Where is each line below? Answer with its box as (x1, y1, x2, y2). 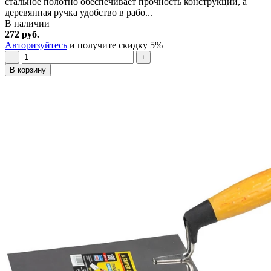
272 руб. (5, 28, 39, 39)
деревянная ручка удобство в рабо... (5, 7, 152, 18)
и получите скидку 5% (67, 39, 163, 50)
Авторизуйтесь (5, 39, 67, 50)
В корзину (10, 65, 46, 74)
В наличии (5, 18, 50, 28)
